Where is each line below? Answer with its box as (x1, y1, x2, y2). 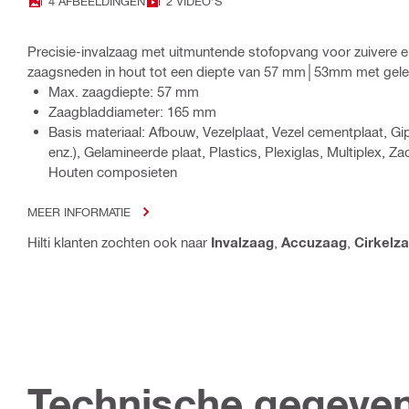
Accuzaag (281, 234, 347, 251)
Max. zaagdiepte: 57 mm (48, 83, 199, 100)
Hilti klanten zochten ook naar (27, 234, 211, 251)
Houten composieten (48, 163, 177, 181)
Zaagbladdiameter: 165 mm (48, 103, 216, 121)
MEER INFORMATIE (27, 204, 131, 219)
